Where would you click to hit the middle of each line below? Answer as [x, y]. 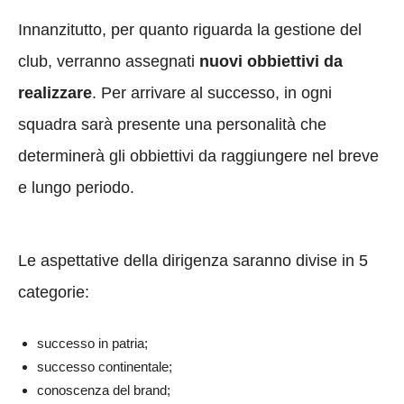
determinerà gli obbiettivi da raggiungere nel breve [198, 156]
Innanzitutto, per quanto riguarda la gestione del [190, 30]
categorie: [54, 293]
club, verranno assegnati [109, 62]
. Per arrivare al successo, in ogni [212, 93]
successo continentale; [105, 367]
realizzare [55, 93]
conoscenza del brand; [104, 390]
